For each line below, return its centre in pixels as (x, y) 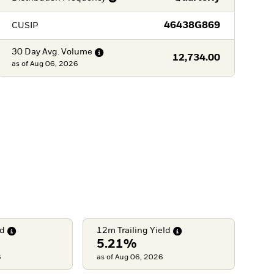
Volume (76, 52)
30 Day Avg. (35, 52)
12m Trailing (123, 231)
